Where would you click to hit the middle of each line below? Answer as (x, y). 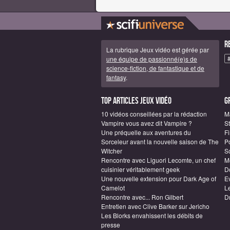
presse (111, 224)
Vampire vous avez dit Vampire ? (147, 123)
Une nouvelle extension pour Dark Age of (159, 178)
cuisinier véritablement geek (140, 169)
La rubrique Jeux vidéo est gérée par (158, 49)
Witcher (112, 150)
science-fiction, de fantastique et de (155, 68)
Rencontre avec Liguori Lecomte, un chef (158, 160)
